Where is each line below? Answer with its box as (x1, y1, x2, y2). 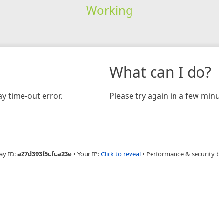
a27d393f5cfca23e (17, 149, 72, 158)
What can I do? (109, 62, 211, 82)
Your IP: (77, 149, 101, 158)
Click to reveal (101, 149, 141, 158)
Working (86, 1, 133, 18)
